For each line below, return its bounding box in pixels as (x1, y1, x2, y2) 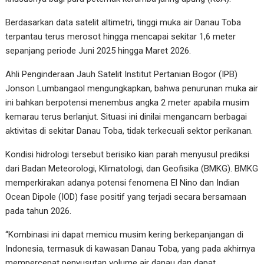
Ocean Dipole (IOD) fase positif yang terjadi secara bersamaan (5, 192, 247, 203)
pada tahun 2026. (5, 206, 72, 217)
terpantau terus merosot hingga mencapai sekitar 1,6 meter (5, 31, 236, 42)
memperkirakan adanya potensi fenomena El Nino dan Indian (5, 177, 240, 189)
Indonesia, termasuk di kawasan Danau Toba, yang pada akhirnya (5, 243, 256, 255)
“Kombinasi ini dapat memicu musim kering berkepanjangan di (5, 229, 244, 240)
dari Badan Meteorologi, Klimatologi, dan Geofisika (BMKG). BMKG (5, 163, 259, 174)
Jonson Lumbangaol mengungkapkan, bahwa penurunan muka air (5, 83, 259, 94)
